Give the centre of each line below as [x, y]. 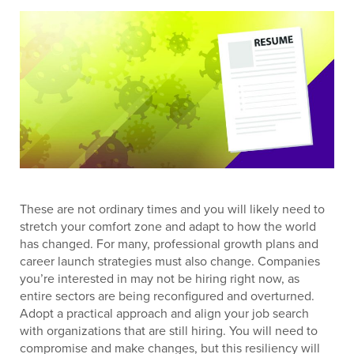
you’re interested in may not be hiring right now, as [160, 278]
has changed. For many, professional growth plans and [169, 243]
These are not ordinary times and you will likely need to [172, 209]
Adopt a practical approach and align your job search [164, 313]
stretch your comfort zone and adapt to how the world [168, 226]
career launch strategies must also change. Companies [170, 261]
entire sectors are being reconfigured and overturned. [167, 296]
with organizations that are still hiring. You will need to [169, 330]
